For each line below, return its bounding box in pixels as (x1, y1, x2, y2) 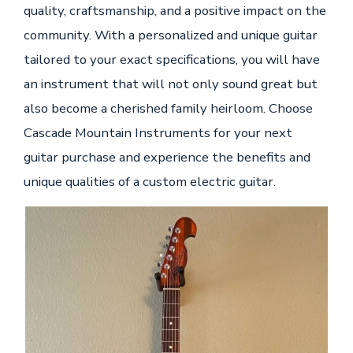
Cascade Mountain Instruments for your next (23, 123, 292, 142)
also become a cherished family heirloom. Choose (23, 98, 313, 117)
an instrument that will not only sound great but (23, 74, 318, 93)
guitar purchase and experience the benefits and (23, 147, 310, 166)
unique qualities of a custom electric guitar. (23, 172, 276, 191)
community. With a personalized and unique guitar (23, 25, 318, 44)
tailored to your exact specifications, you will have (23, 50, 320, 69)
